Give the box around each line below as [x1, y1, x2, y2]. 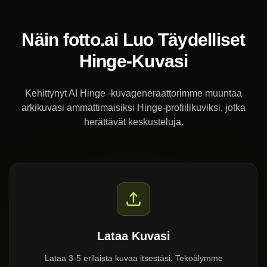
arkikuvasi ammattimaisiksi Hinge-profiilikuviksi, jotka [21, 103, 246, 113]
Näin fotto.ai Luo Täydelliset [21, 30, 246, 49]
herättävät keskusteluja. [83, 117, 184, 127]
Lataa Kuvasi [97, 229, 170, 243]
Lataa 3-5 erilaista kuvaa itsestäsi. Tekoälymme [44, 253, 223, 263]
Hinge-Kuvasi [79, 51, 188, 71]
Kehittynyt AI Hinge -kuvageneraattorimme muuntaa [25, 88, 242, 98]
